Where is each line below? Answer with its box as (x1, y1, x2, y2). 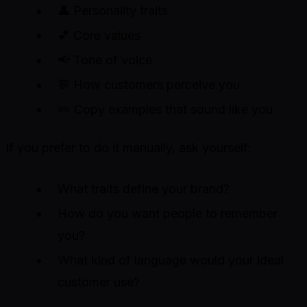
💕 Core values (58, 28, 140, 43)
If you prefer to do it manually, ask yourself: (5, 140, 251, 156)
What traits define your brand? (58, 182, 230, 197)
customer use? (58, 275, 140, 290)
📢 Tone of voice (58, 53, 152, 68)
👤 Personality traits (58, 3, 168, 19)
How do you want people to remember (58, 206, 278, 221)
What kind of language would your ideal (58, 253, 284, 268)
